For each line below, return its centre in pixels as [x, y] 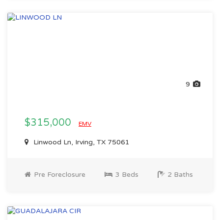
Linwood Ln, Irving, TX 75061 [81, 142]
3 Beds [126, 175]
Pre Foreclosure [59, 175]
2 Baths [179, 175]
